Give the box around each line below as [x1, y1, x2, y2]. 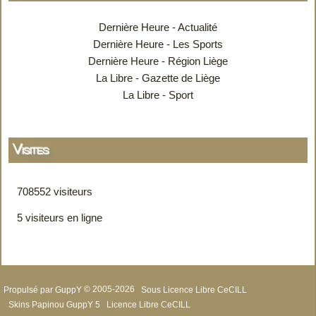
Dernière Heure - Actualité [99, 21, 217, 34]
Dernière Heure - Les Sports [93, 38, 223, 51]
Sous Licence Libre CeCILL [140, 284, 249, 295]
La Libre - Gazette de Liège [96, 72, 220, 85]
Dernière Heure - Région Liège [88, 55, 228, 68]
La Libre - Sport [123, 89, 193, 102]
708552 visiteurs [14, 186, 93, 198]
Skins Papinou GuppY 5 [8, 299, 104, 310]
